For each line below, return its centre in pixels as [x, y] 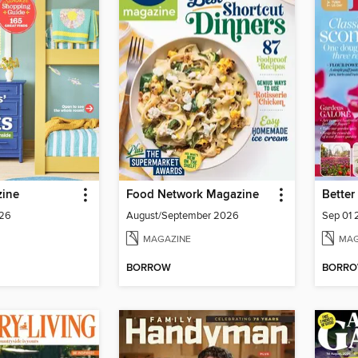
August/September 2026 [183, 215]
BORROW [149, 268]
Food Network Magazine [193, 195]
